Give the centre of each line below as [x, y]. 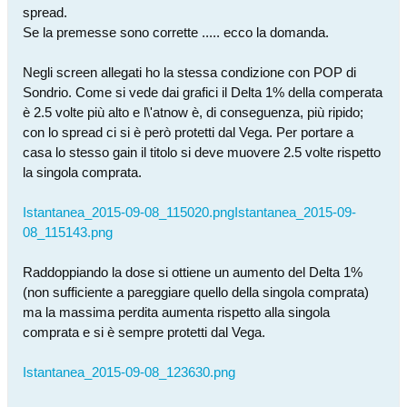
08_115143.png [68, 232]
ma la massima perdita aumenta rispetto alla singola [176, 312]
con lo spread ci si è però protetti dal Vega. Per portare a [188, 132]
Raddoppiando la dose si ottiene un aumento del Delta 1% [193, 272]
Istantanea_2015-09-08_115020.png [129, 212]
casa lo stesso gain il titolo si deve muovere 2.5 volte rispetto [202, 152]
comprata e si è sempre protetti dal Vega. [144, 332]
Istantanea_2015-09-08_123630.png [129, 372]
